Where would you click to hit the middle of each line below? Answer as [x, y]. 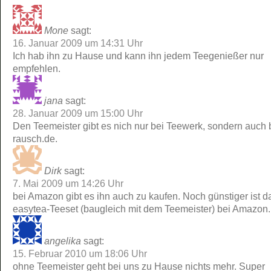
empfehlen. [37, 69]
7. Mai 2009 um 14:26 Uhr [68, 184]
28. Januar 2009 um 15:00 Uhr [78, 113]
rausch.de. [35, 139]
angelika [63, 241]
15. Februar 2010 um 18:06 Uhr [80, 254]
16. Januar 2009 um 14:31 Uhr [78, 43]
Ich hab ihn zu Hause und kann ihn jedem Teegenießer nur [138, 56]
